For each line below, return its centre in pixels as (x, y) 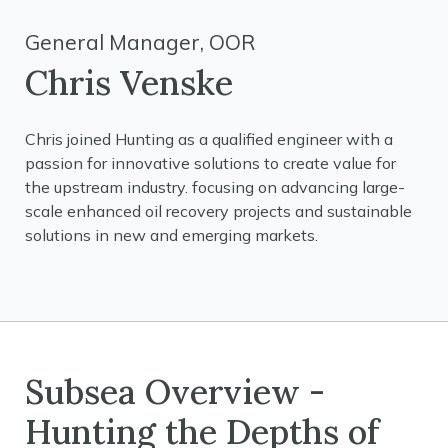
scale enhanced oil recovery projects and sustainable (218, 211)
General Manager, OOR (140, 42)
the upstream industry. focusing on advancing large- (215, 187)
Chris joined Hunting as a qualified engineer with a (209, 139)
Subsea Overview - (175, 391)
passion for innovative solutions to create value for (210, 163)
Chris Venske (129, 82)
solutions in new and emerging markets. (171, 235)
